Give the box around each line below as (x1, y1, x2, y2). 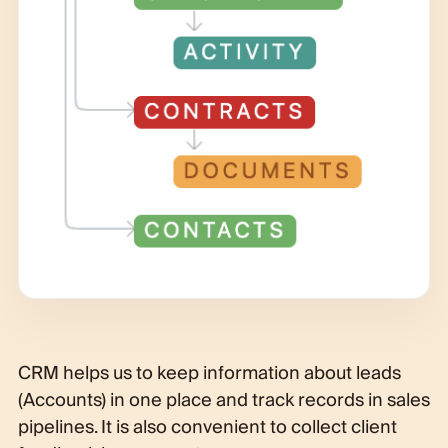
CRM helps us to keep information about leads (17, 357, 401, 389)
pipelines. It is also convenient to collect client (17, 411, 397, 443)
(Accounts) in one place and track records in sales (17, 384, 430, 416)
